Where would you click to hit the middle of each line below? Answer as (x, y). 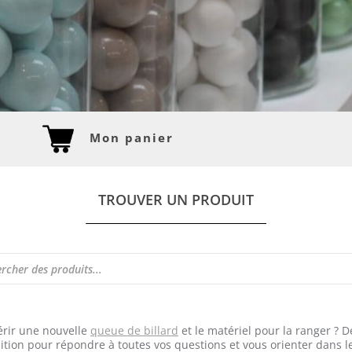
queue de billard (134, 331)
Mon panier (132, 137)
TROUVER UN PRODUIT (176, 200)
